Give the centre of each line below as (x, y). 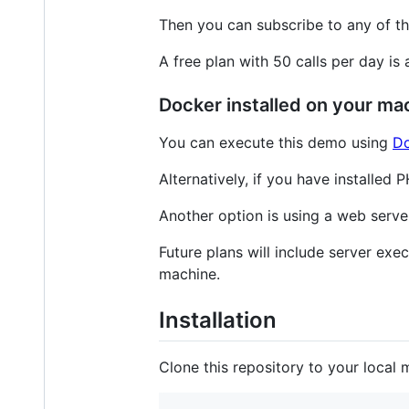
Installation (218, 320)
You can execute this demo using (276, 142)
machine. (189, 273)
